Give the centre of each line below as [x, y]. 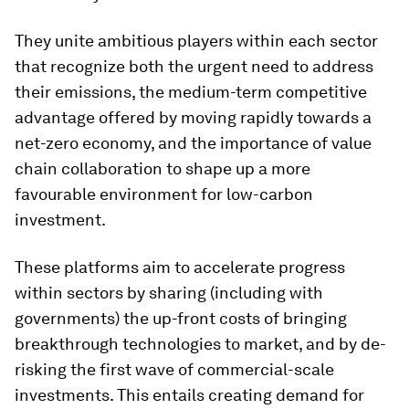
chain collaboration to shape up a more [163, 168]
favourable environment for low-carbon [164, 194]
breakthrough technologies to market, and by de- [200, 343]
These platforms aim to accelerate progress [180, 267]
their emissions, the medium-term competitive [191, 91]
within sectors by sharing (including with [169, 292]
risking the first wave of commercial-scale [174, 369]
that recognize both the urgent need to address [194, 66]
